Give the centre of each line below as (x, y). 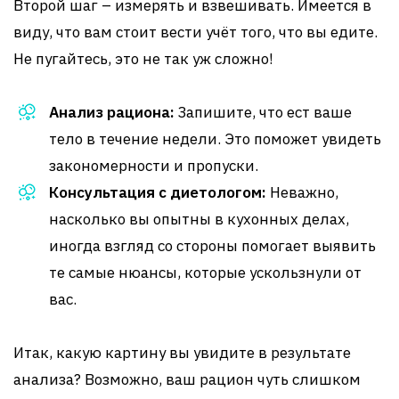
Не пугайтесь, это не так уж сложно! (143, 59)
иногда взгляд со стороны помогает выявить (212, 246)
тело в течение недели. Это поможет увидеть (215, 139)
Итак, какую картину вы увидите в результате (182, 353)
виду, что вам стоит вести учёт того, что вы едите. (195, 32)
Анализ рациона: (112, 112)
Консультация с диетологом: (158, 192)
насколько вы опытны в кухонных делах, (199, 219)
